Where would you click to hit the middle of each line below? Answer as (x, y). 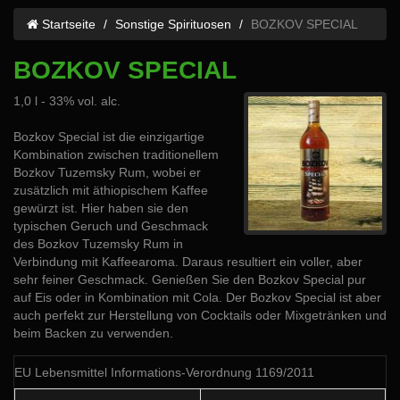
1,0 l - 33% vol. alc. (67, 101)
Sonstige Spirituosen (173, 24)
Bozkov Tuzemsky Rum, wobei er (107, 172)
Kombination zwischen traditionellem (116, 154)
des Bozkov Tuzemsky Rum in (98, 244)
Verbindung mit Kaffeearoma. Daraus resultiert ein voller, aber (188, 262)
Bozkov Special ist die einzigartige (109, 137)
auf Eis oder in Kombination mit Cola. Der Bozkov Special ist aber (197, 297)
